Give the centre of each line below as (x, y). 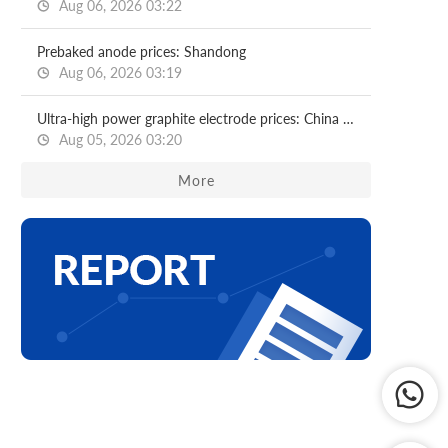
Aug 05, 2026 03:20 (118, 139)
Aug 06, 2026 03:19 (118, 72)
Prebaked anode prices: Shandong (141, 51)
